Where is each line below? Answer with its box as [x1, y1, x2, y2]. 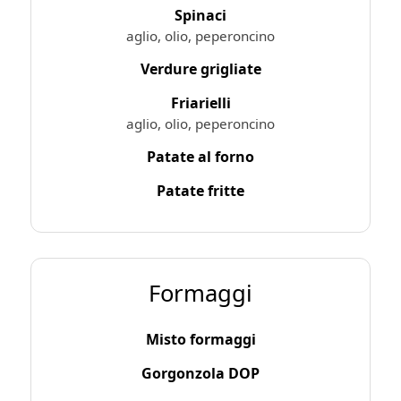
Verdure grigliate [140, 58, 261, 79]
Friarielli [170, 92, 231, 113]
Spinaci [175, 4, 226, 25]
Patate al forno [147, 146, 254, 166]
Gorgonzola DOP [141, 363, 260, 383]
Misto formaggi [145, 328, 256, 349]
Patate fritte [157, 180, 244, 200]
